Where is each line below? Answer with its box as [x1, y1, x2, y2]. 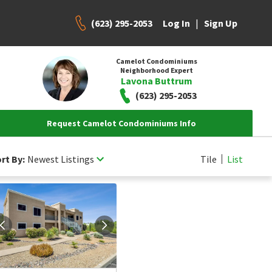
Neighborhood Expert [120, 65, 193, 75]
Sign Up [204, 17, 237, 29]
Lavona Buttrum [120, 74, 192, 87]
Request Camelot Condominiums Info [47, 118, 196, 129]
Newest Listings [27, 152, 94, 165]
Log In [163, 17, 190, 29]
